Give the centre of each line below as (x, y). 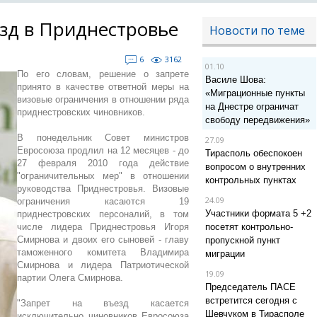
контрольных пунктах (250, 180)
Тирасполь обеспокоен (253, 153)
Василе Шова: (235, 80)
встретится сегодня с (251, 300)
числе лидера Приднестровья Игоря (103, 227)
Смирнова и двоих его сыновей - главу (103, 240)
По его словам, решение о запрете (103, 74)
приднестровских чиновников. (81, 112)
